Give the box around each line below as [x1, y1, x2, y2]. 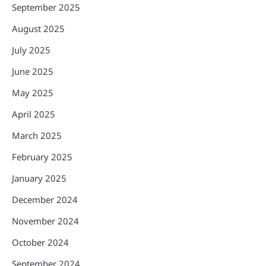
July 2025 [12, 44, 50, 56]
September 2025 [12, 1, 80, 14]
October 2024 [12, 236, 69, 249]
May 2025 [12, 87, 53, 99]
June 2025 [12, 65, 53, 78]
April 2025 [12, 108, 55, 121]
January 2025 [12, 172, 66, 185]
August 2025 [12, 23, 65, 35]
